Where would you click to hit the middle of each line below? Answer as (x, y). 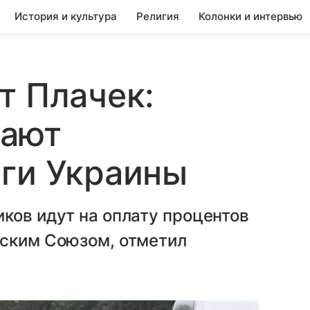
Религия (158, 16)
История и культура (66, 16)
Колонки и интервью (250, 16)
